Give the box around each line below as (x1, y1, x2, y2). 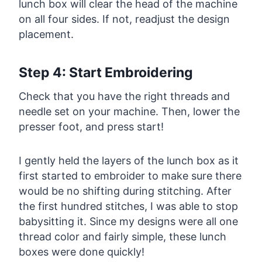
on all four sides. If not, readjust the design (19, 13, 230, 26)
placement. (19, 28, 74, 41)
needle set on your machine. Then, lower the (19, 105, 240, 118)
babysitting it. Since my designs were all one (19, 215, 238, 228)
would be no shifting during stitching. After (19, 185, 232, 198)
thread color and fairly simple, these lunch (19, 230, 226, 243)
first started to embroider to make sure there (19, 170, 242, 182)
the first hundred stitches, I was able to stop (19, 200, 238, 213)
